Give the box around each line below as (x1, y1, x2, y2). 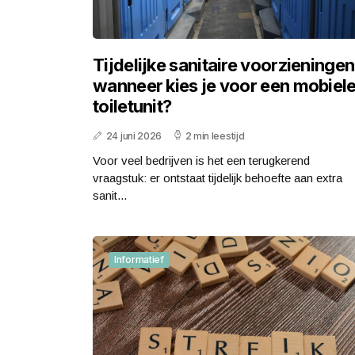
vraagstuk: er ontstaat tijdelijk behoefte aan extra (93, 170, 342, 185)
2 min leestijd (185, 129, 245, 142)
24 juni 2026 (105, 129, 162, 142)
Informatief (114, 253, 164, 265)
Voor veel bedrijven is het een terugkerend (93, 153, 310, 167)
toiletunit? (93, 95, 172, 116)
